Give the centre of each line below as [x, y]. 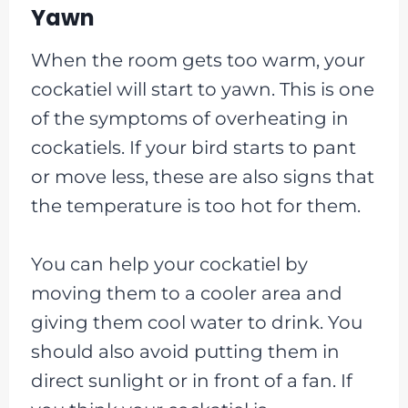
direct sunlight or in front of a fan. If [191, 380]
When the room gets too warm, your [198, 60]
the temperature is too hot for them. [195, 205]
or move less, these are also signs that [202, 176]
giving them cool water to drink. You [196, 322]
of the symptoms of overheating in [189, 118]
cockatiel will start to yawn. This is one [202, 89]
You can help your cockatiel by [169, 264]
